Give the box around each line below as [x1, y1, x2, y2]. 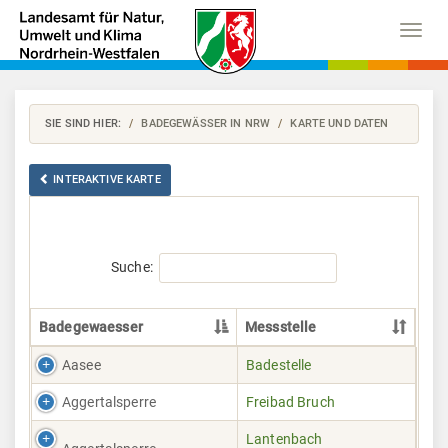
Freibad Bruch [246, 394, 335, 410]
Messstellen [30, 375, 105, 391]
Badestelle [246, 357, 312, 373]
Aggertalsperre [62, 394, 156, 410]
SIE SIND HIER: [45, 117, 121, 130]
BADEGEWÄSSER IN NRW [141, 117, 271, 130]
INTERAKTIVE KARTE [53, 173, 161, 186]
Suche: [111, 259, 153, 275]
